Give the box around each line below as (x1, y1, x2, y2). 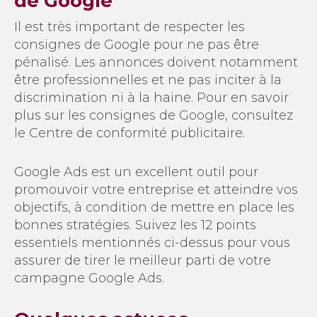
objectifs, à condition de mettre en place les (14, 199, 294, 215)
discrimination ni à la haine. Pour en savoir (14, 89, 289, 105)
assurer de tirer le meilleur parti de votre (14, 252, 271, 268)
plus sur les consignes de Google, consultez (14, 107, 293, 123)
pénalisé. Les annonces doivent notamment (14, 54, 298, 70)
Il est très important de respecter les (14, 18, 245, 35)
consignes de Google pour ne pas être (14, 36, 259, 52)
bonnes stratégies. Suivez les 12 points (14, 217, 256, 233)
